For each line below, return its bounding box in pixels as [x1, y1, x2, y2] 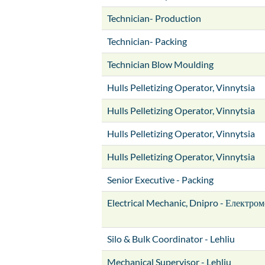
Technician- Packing [107, 35, 187, 47]
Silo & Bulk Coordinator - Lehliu [107, 233, 235, 244]
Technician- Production [107, 12, 201, 24]
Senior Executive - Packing [107, 174, 214, 185]
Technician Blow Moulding [107, 59, 214, 70]
